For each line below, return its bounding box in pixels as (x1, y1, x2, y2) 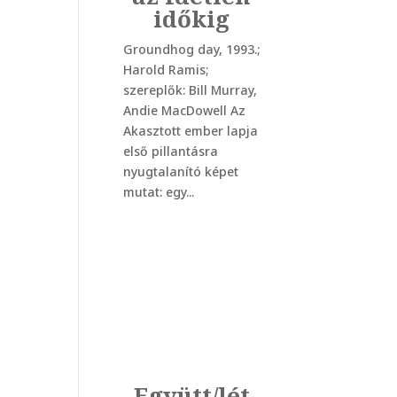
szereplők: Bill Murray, (122, 82, 257, 99)
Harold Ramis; (122, 61, 209, 79)
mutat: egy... (122, 183, 194, 201)
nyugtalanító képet (122, 163, 238, 181)
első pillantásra (122, 143, 218, 160)
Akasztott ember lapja (122, 122, 258, 140)
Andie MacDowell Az (122, 102, 245, 120)
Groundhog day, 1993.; (122, 41, 261, 58)
